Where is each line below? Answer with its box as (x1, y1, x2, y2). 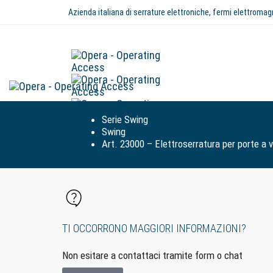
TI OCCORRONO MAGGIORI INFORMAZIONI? (62, 222, 246, 235)
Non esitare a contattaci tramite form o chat (62, 249, 243, 261)
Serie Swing (102, 113, 148, 126)
